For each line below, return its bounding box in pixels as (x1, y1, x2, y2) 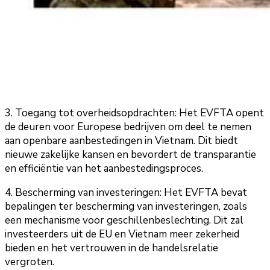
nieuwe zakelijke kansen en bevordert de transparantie (5, 148, 256, 162)
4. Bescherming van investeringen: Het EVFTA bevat (5, 186, 247, 200)
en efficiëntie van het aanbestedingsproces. (5, 162, 203, 176)
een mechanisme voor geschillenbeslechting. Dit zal (5, 213, 243, 228)
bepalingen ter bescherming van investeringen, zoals (5, 199, 247, 214)
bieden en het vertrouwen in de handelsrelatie (5, 241, 218, 256)
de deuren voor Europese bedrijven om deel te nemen (5, 120, 251, 134)
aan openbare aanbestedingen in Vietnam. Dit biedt (5, 134, 238, 148)
